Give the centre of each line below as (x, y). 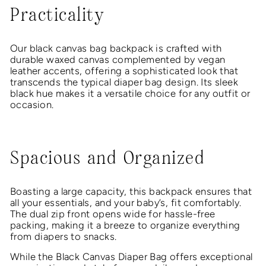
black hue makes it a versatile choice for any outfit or (130, 94)
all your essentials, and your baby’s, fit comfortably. (126, 203)
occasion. (32, 105)
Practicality (57, 16)
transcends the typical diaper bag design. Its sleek (124, 82)
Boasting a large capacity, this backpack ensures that (131, 191)
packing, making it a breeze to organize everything (125, 225)
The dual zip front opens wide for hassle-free (113, 214)
